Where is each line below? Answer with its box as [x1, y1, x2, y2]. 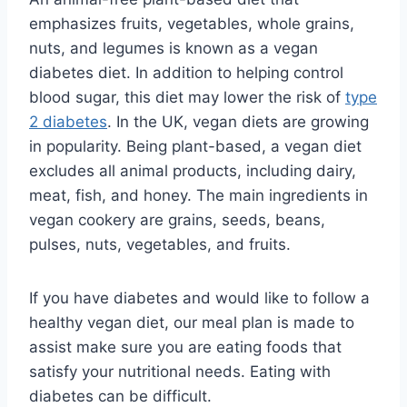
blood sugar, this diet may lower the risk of [29, 87, 345, 106]
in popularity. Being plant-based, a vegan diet [29, 136, 362, 155]
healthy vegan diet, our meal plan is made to [29, 313, 354, 332]
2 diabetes [29, 112, 107, 131]
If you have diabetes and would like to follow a [29, 288, 370, 307]
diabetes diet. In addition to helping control [29, 63, 343, 82]
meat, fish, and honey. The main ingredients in [29, 185, 368, 204]
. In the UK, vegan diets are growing [107, 112, 369, 131]
